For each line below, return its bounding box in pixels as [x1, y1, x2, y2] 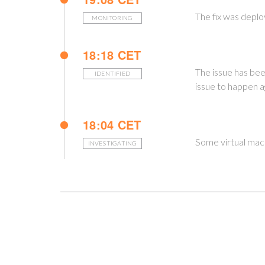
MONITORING [92, 14, 133, 21]
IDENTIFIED [94, 70, 131, 77]
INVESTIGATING [88, 140, 137, 147]
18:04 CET [83, 116, 141, 133]
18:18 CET [83, 46, 141, 63]
